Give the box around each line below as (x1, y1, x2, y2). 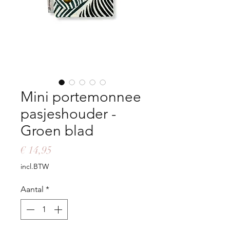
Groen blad (21, 122, 93, 140)
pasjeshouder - (21, 105, 116, 123)
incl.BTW (21, 162, 49, 171)
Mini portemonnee (21, 88, 141, 106)
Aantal (21, 184, 44, 195)
